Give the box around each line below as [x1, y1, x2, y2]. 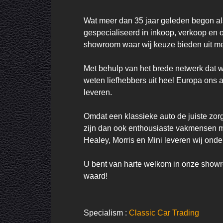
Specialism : [84, 209, 129, 217]
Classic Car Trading [129, 209, 199, 217]
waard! [84, 172, 108, 180]
